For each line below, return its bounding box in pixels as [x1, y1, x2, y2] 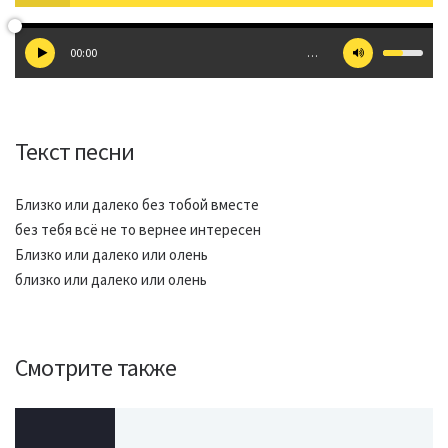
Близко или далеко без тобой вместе [15, 195, 259, 214]
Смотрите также [15, 352, 176, 383]
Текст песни [15, 136, 135, 167]
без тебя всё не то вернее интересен [15, 220, 261, 239]
